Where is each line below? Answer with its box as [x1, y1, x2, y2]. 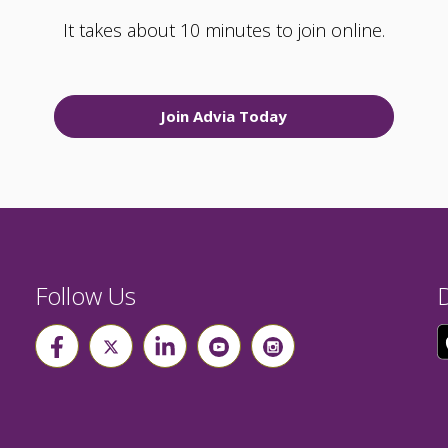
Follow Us [34, 279, 136, 312]
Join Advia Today [160, 106, 288, 126]
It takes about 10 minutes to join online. [63, 18, 385, 42]
